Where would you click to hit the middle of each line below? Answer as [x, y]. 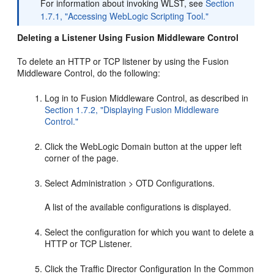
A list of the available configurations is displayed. [138, 206]
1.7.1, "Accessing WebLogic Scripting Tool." [125, 16]
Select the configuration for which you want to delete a [150, 231]
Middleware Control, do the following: [89, 72]
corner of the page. [82, 157]
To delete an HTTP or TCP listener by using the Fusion [123, 61]
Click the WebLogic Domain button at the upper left [143, 146]
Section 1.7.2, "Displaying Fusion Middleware [132, 109]
